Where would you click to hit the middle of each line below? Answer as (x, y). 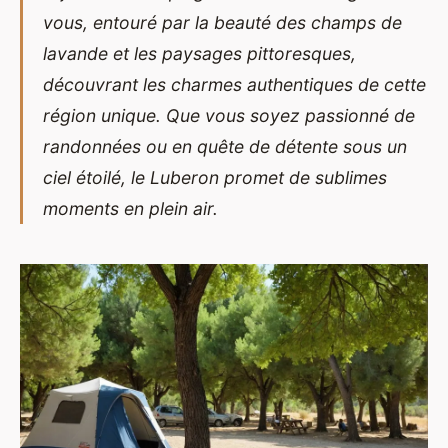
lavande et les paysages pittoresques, (199, 53)
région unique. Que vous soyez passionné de (229, 115)
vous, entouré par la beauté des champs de (222, 22)
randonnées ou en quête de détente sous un (225, 146)
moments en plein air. (130, 208)
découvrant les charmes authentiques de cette (234, 84)
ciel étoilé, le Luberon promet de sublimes (215, 177)
